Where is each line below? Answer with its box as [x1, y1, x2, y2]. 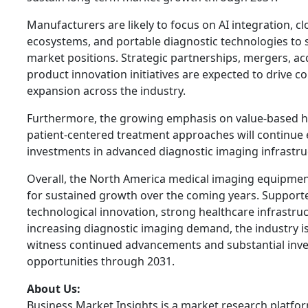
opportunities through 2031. [27, 253, 175, 269]
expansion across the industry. [27, 82, 186, 98]
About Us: [27, 280, 80, 296]
